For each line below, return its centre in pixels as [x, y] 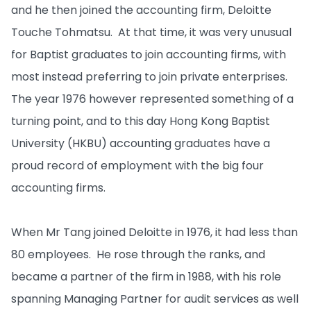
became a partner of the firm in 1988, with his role [146, 277]
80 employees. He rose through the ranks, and [138, 254]
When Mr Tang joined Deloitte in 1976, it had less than [154, 232]
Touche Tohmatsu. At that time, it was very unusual [151, 32]
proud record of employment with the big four [137, 166]
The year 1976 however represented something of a [152, 99]
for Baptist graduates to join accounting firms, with [149, 54]
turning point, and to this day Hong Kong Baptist [141, 121]
